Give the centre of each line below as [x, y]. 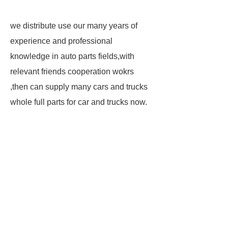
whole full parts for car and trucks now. [79, 102]
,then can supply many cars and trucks [79, 87]
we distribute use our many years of [74, 26]
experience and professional [61, 41]
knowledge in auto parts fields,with [72, 56]
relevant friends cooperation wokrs [72, 72]
